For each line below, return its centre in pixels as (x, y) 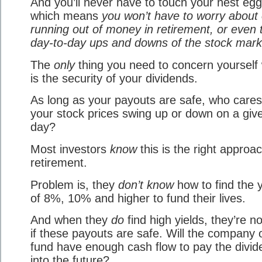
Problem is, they (74, 185)
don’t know (146, 185)
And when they (71, 220)
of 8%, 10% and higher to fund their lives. (138, 198)
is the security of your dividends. (114, 78)
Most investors (70, 149)
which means (66, 16)
